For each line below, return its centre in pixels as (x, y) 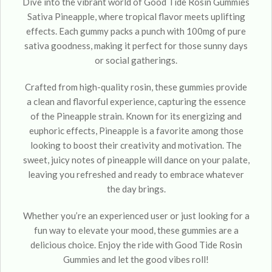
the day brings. (136, 189)
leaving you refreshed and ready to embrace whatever (136, 174)
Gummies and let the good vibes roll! (136, 259)
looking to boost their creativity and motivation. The (136, 145)
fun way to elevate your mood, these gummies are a (136, 230)
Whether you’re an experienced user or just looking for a (136, 216)
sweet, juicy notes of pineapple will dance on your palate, (136, 160)
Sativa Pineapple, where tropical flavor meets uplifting (136, 16)
